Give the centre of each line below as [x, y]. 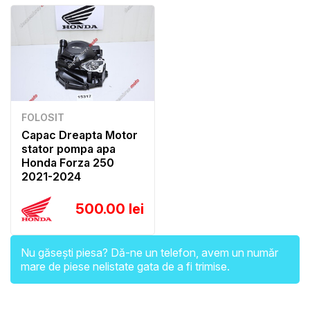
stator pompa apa [69, 148]
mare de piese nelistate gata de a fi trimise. [125, 266]
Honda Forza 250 [68, 162]
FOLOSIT [43, 117]
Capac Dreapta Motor [80, 135]
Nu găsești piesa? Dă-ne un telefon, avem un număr [149, 252]
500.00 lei [110, 209]
